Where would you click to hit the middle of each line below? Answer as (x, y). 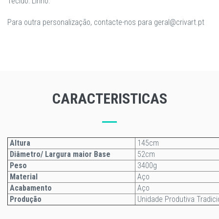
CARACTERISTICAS (109, 99)
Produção (26, 199)
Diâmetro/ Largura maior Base (61, 154)
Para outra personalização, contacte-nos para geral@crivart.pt (106, 22)
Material (24, 177)
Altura (19, 143)
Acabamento (31, 188)
